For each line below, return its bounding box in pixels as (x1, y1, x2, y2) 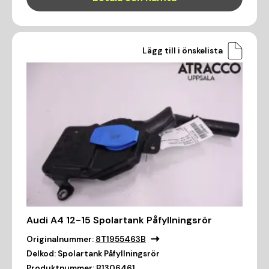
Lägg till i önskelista (142, 45, 223, 56)
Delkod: (26, 248, 56, 259)
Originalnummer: (26, 234, 94, 244)
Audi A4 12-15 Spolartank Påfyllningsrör (26, 213, 212, 226)
